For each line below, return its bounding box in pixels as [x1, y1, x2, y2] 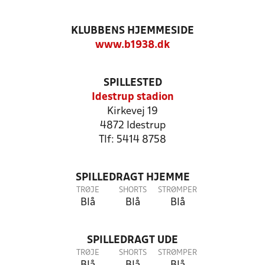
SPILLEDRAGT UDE [87, 235, 178, 245]
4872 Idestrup [99, 121, 166, 131]
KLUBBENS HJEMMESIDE [71, 26, 194, 36]
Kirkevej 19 [107, 106, 158, 117]
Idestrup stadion [91, 92, 174, 102]
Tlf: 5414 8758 [99, 135, 166, 145]
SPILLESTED [103, 78, 162, 88]
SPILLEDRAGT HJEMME [75, 173, 190, 183]
